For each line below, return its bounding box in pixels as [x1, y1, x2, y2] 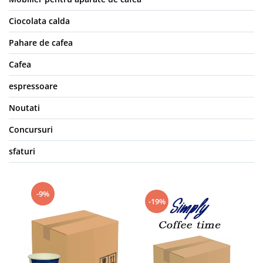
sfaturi [9, 145, 35, 157]
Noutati [9, 102, 40, 113]
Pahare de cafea [9, 36, 73, 48]
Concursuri [9, 123, 53, 135]
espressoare [9, 80, 58, 92]
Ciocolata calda [9, 15, 70, 26]
